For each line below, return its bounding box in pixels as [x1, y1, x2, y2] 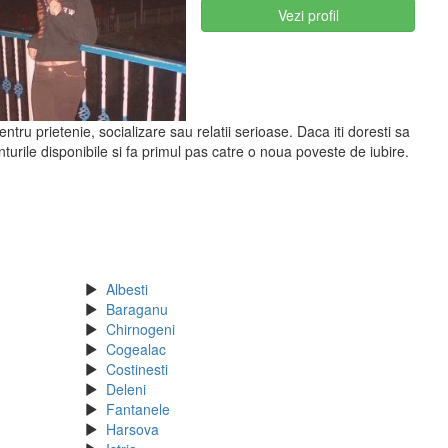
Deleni [105, 379, 146, 400]
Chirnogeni [105, 319, 175, 340]
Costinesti [105, 359, 168, 380]
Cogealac [105, 339, 166, 360]
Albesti [105, 279, 148, 300]
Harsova [105, 419, 159, 440]
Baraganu [105, 299, 168, 320]
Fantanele [105, 399, 170, 420]
